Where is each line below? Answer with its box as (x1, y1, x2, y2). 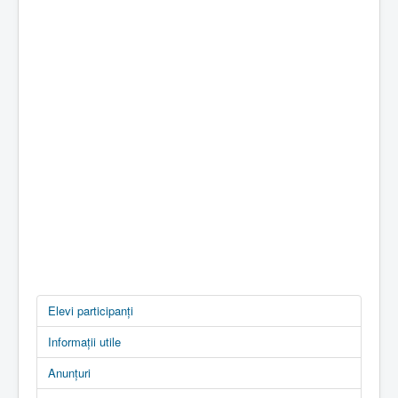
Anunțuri (48, 363, 91, 381)
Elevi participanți (48, 301, 133, 319)
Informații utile (48, 332, 121, 350)
